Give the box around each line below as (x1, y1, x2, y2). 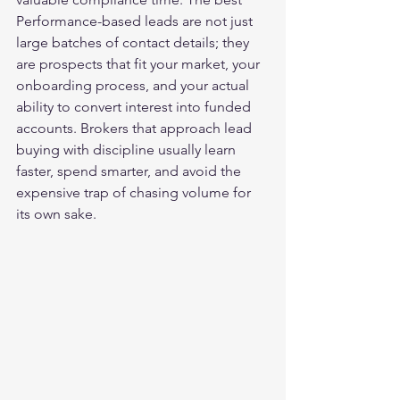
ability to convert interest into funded (16, 98, 254, 115)
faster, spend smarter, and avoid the (16, 162, 245, 179)
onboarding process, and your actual (16, 77, 253, 94)
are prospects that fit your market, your (16, 55, 263, 72)
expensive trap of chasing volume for (16, 184, 254, 201)
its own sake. (16, 205, 96, 222)
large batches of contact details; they (16, 34, 253, 51)
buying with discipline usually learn (16, 141, 239, 158)
